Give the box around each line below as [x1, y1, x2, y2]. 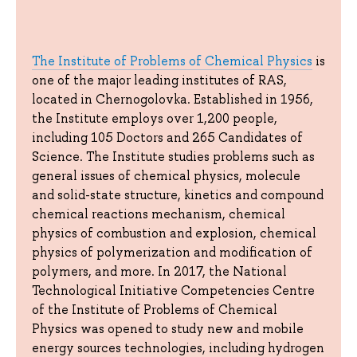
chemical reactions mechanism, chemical [32, 205, 285, 222]
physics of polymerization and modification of [32, 243, 312, 261]
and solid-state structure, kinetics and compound [32, 186, 324, 203]
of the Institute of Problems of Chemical [32, 300, 277, 318]
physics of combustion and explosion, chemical [32, 224, 316, 241]
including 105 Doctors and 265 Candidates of [32, 128, 303, 146]
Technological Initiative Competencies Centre [32, 281, 315, 299]
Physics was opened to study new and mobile [32, 320, 304, 337]
